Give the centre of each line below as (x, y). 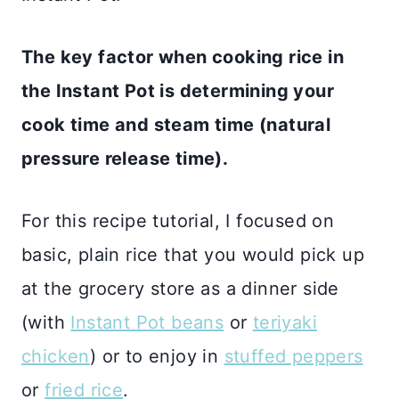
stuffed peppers (293, 357)
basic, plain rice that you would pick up (193, 255)
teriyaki (285, 323)
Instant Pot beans (147, 323)
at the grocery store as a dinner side (180, 289)
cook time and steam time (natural (176, 125)
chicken (56, 357)
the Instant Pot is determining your (178, 91)
